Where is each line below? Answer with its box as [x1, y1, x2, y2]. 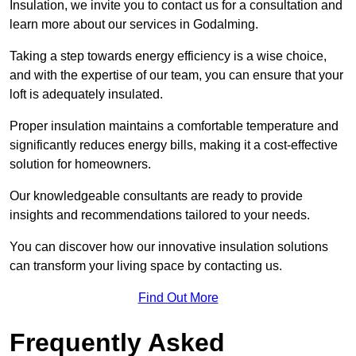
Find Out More [137, 291, 219, 305]
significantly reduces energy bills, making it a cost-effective [10, 138, 338, 153]
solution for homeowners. [10, 157, 151, 172]
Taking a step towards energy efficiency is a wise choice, [10, 49, 327, 64]
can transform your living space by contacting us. [10, 259, 282, 273]
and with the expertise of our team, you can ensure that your [10, 68, 343, 83]
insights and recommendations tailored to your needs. [10, 208, 313, 222]
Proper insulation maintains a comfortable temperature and [10, 119, 339, 133]
